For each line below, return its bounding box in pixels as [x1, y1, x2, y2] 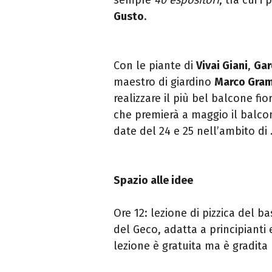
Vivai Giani [196, 58, 248, 72]
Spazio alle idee [114, 173, 193, 187]
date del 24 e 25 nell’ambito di [114, 124, 270, 138]
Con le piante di [114, 58, 196, 72]
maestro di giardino [114, 75, 214, 89]
